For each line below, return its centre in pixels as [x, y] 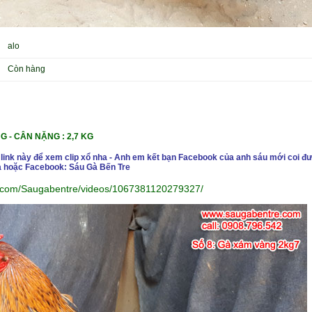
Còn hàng [26, 69]
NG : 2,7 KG [70, 136]
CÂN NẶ [30, 136]
